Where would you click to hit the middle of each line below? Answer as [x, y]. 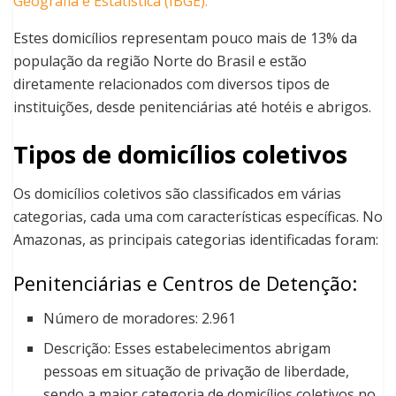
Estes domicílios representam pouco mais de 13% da [185, 38]
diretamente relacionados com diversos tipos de [171, 84]
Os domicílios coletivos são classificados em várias [177, 194]
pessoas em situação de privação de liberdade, [197, 371]
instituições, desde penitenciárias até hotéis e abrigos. [192, 107]
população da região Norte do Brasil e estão [160, 61]
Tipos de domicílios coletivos [180, 154]
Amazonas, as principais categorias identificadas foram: [196, 240]
